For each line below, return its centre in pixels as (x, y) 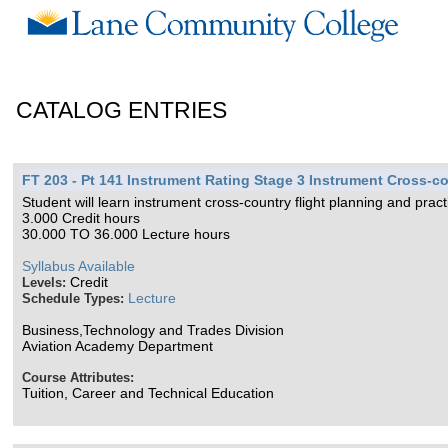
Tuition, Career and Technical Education (148, 393)
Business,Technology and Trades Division (153, 330)
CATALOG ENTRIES (122, 110)
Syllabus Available (79, 266)
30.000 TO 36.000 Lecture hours (126, 234)
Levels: (46, 282)
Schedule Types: (75, 298)
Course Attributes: (78, 377)
